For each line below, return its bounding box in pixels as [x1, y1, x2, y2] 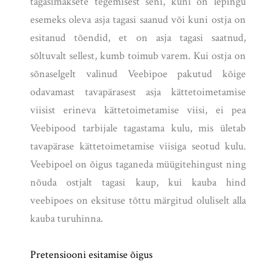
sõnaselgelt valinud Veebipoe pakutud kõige [30, 67, 246, 81]
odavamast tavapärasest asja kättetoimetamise [30, 85, 246, 99]
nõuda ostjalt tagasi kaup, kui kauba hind [30, 175, 246, 190]
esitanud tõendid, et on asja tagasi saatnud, [30, 31, 246, 45]
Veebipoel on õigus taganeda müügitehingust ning [30, 157, 246, 172]
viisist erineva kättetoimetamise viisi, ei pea [30, 103, 246, 118]
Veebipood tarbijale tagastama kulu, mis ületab [30, 121, 246, 136]
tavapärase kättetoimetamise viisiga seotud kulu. [30, 139, 246, 154]
